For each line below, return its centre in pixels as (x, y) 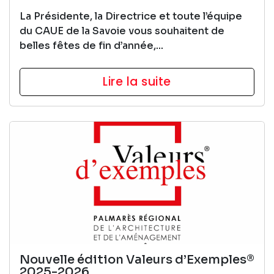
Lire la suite (137, 81)
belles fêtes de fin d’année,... (91, 45)
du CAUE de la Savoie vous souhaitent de (122, 31)
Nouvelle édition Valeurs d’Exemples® (137, 259)
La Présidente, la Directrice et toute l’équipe (131, 16)
